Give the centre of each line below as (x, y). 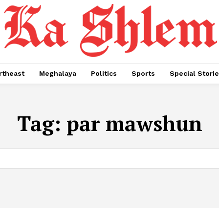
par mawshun (134, 123)
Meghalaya (58, 73)
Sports (143, 73)
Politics (104, 73)
